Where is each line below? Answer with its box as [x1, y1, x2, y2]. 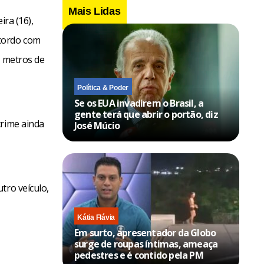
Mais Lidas [68, 5, 121, 17]
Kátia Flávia [77, 213, 115, 222]
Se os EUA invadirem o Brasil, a [74, 96, 204, 110]
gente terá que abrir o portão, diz [74, 107, 218, 121]
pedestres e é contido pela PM [74, 248, 203, 262]
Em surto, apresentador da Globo [74, 226, 216, 239]
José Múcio [74, 118, 120, 132]
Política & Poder [77, 83, 129, 92]
